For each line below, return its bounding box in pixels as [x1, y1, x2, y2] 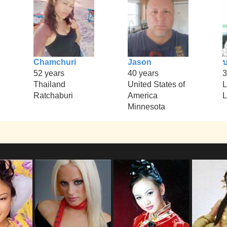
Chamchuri [33, 58, 76, 67]
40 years [128, 69, 159, 78]
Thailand [33, 80, 65, 89]
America [128, 91, 158, 100]
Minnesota [128, 102, 166, 111]
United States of [128, 80, 185, 89]
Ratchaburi [33, 91, 73, 100]
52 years [33, 69, 64, 78]
